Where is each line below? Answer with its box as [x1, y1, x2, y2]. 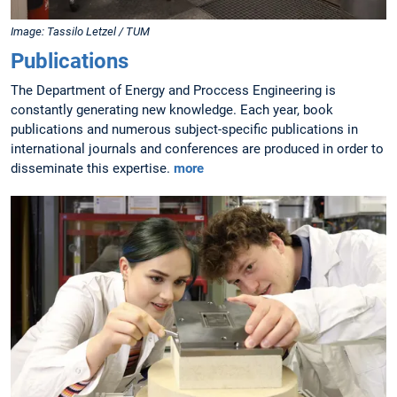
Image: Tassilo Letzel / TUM [11, 25, 150, 39]
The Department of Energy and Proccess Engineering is [11, 82, 336, 99]
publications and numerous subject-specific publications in [11, 121, 358, 138]
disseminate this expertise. [11, 160, 174, 177]
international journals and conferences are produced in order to [11, 141, 384, 158]
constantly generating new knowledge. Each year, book [11, 102, 333, 119]
